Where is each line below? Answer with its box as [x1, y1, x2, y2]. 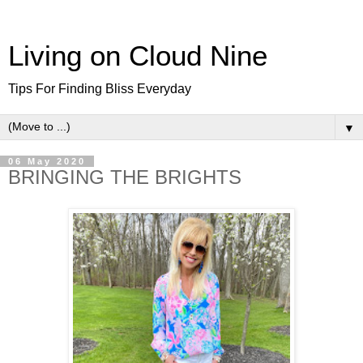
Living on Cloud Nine [8, 41, 267, 71]
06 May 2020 [8, 156, 86, 166]
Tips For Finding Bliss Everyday [8, 82, 191, 96]
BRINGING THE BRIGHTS [8, 166, 241, 188]
